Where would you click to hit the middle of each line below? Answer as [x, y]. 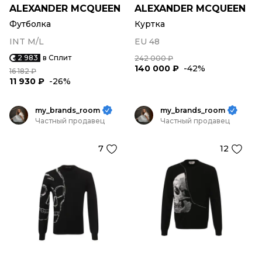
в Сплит [57, 58]
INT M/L [27, 42]
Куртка [150, 24]
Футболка [30, 24]
